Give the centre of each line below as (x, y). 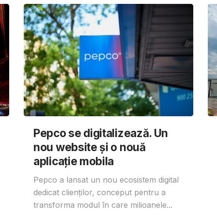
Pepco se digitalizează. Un (101, 133)
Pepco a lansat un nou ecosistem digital (106, 179)
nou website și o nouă (90, 147)
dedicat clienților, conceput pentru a (100, 192)
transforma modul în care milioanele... (103, 205)
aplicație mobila (74, 161)
